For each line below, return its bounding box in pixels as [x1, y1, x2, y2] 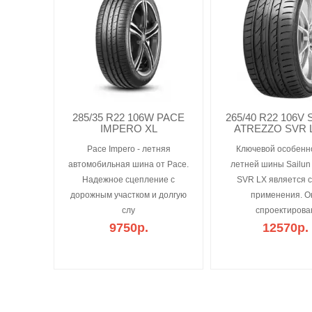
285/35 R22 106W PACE [72, 111, 185, 123]
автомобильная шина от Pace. [68, 159, 189, 169]
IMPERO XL [100, 123, 157, 134]
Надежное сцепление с [82, 175, 175, 185]
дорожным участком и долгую [70, 190, 187, 200]
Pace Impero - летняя [86, 144, 171, 154]
